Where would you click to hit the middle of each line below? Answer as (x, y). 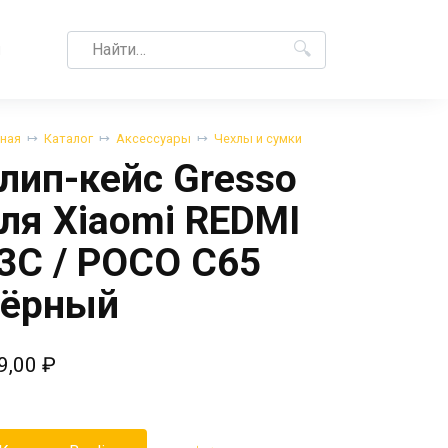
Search (90, 41)
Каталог (68, 138)
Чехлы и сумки (257, 138)
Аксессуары (153, 138)
